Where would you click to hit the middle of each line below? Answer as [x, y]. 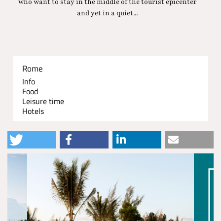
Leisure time [43, 101]
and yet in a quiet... [108, 13]
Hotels [33, 111]
